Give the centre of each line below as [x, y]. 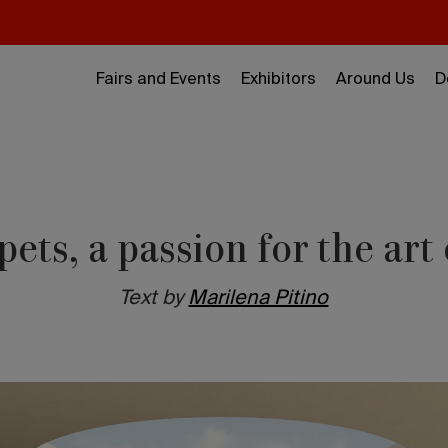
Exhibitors [278, 80]
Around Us [375, 80]
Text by [151, 299]
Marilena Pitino [258, 299]
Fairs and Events [158, 80]
